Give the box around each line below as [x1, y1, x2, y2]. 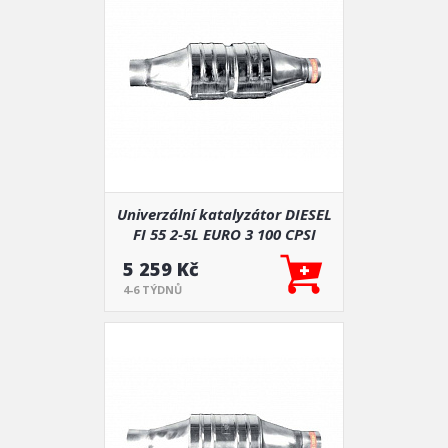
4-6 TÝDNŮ [123, 282, 182, 297]
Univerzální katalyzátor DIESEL [116, 204, 332, 224]
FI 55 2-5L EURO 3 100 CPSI [132, 224, 316, 244]
